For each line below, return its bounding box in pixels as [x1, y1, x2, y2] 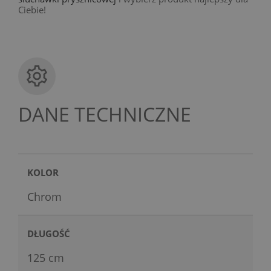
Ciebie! [18, 3, 46, 16]
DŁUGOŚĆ [27, 227, 70, 240]
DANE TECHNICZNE [18, 100, 191, 127]
